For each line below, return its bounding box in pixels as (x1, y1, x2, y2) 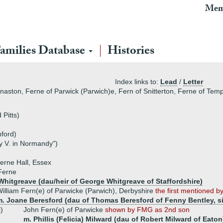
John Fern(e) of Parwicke (23, 206, 105, 214)
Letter (183, 78, 203, 86)
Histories (108, 42, 154, 62)
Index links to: (115, 78, 160, 86)
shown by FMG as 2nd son (105, 206, 190, 214)
